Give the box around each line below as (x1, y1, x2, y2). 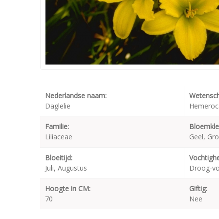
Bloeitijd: (45, 153, 72, 162)
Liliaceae (45, 132, 72, 141)
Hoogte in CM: (45, 184, 90, 193)
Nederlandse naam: (45, 91, 107, 100)
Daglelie (45, 101, 70, 110)
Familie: (45, 122, 69, 131)
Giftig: (189, 184, 207, 193)
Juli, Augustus (45, 163, 87, 173)
